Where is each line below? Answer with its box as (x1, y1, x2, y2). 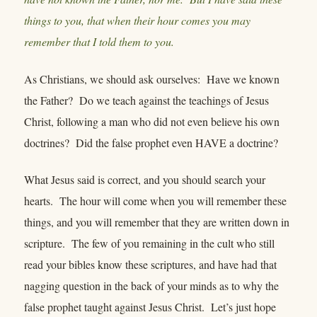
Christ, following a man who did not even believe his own (24, 113, 279, 129)
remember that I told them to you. (24, 34, 174, 50)
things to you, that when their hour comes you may (24, 13, 250, 28)
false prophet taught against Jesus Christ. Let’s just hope (24, 299, 276, 315)
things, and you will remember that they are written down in (24, 214, 289, 230)
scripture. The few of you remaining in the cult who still (24, 236, 275, 251)
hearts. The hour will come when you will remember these (24, 193, 287, 209)
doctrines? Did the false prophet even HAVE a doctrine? (24, 134, 282, 150)
